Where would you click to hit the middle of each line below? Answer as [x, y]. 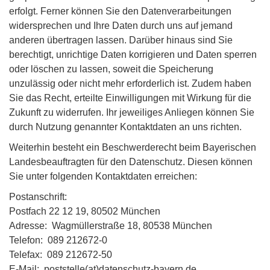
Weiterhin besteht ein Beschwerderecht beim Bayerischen [133, 147]
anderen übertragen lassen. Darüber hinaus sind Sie [121, 40]
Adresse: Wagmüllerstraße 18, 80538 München [111, 226]
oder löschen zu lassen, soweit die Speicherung [111, 69]
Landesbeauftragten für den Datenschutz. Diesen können [131, 162]
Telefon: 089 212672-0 [58, 240]
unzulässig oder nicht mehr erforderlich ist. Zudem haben [130, 83]
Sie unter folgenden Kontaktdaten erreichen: [103, 176]
